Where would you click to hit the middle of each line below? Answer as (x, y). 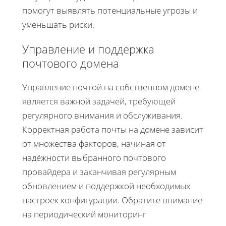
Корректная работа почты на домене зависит (113, 129)
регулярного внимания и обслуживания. (102, 115)
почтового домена (71, 63)
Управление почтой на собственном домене (111, 87)
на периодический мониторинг (84, 214)
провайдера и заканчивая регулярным (99, 172)
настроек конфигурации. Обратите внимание (112, 200)
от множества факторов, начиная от (94, 143)
